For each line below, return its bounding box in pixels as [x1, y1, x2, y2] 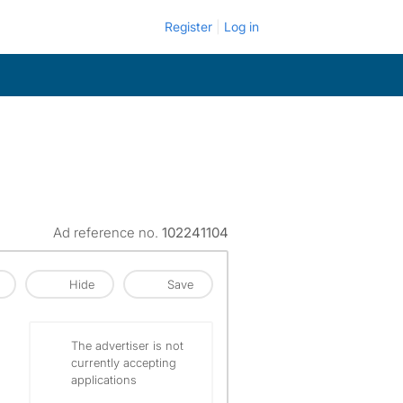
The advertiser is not [71, 338, 184, 353]
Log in [224, 19, 259, 34]
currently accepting [71, 355, 176, 370]
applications [71, 372, 137, 387]
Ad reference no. [53, 224, 162, 241]
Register [165, 19, 212, 34]
